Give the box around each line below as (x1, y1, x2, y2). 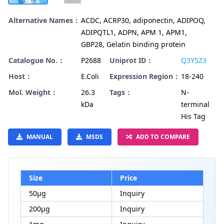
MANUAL (26, 132, 53, 141)
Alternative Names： (8, 15, 80, 25)
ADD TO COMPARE (136, 132, 190, 141)
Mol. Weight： (8, 87, 57, 97)
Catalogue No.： (8, 55, 64, 65)
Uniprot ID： (109, 55, 153, 65)
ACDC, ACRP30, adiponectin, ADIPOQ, (81, 15, 205, 25)
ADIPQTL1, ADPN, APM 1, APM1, (81, 27, 187, 37)
